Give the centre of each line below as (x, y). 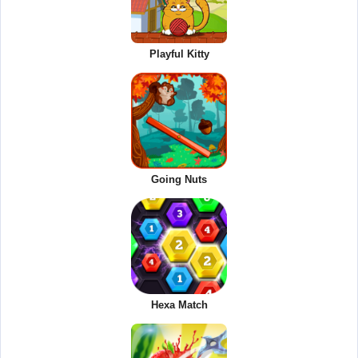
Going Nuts (179, 179)
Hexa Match (179, 304)
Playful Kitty (179, 54)
